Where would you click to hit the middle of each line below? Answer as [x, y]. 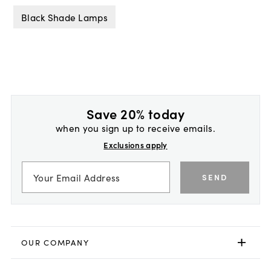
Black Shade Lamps [64, 17]
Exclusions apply [135, 145]
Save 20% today [135, 114]
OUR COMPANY [55, 243]
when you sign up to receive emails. [135, 128]
